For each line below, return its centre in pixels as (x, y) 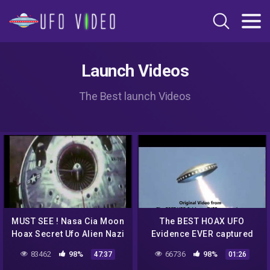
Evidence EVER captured (202, 234)
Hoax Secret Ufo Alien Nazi (68, 234)
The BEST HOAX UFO (202, 221)
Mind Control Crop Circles (68, 247)
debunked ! (68, 259)
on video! (202, 247)
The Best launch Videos (135, 96)
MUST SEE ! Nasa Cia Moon (68, 221)
